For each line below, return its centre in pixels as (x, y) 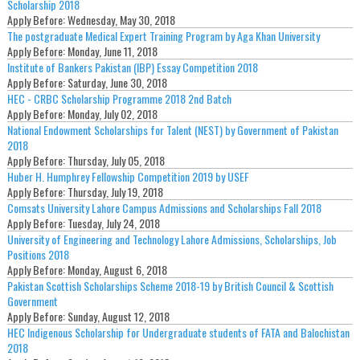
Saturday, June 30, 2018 (117, 83)
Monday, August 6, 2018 (117, 270)
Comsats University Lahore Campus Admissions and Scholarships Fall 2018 (164, 208)
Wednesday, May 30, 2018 (121, 20)
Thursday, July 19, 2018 (115, 192)
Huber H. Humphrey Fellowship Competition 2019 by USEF (128, 177)
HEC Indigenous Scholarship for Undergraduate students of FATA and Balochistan (178, 333)
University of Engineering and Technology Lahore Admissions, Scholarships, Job (172, 239)
